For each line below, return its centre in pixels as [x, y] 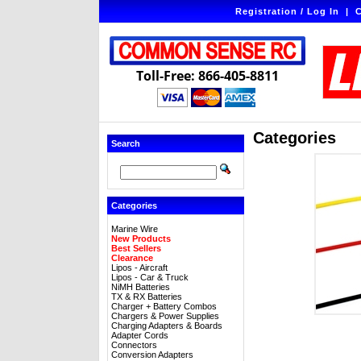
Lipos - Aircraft [139, 268]
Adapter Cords [140, 335]
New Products [141, 239]
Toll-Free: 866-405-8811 [207, 76]
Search [126, 143]
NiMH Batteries [141, 287]
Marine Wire [135, 229]
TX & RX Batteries [147, 297]
